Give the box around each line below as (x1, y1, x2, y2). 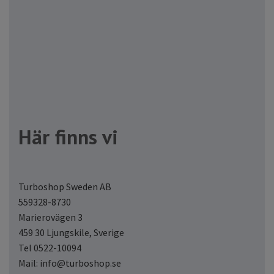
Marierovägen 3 (18, 210, 83, 223)
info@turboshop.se (40, 256, 121, 269)
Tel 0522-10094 (18, 241, 81, 254)
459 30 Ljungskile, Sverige (18, 226, 124, 239)
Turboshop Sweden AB (18, 180, 111, 193)
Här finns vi (18, 123, 118, 150)
